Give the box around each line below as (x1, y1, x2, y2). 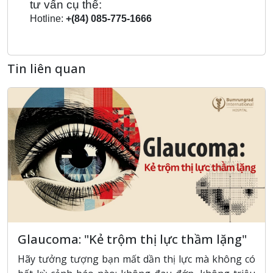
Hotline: (29, 13, 66, 24)
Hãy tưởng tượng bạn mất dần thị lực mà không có (18, 252, 255, 266)
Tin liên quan (7, 60, 86, 77)
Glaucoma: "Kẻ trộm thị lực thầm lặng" (18, 230, 247, 247)
